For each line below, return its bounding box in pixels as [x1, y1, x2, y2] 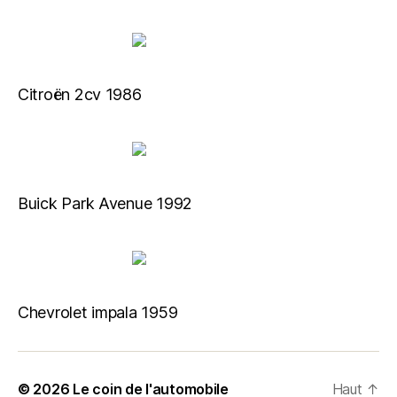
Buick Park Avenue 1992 [18, 194, 193, 213]
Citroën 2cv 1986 [18, 85, 142, 104]
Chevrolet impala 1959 [18, 303, 178, 322]
